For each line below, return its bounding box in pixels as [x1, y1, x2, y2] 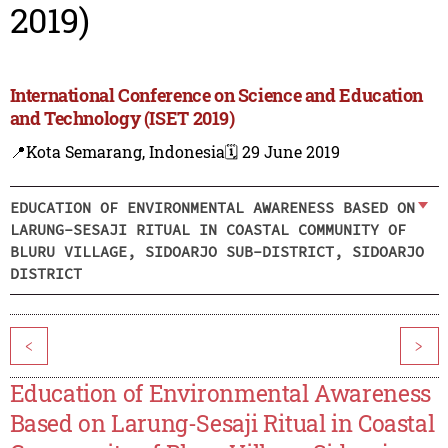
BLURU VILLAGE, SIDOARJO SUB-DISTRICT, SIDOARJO [9, 241, 424, 261]
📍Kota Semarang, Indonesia [9, 141, 225, 163]
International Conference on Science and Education [9, 83, 423, 108]
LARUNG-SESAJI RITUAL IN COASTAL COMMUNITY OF [9, 219, 406, 239]
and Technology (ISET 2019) [9, 106, 235, 131]
